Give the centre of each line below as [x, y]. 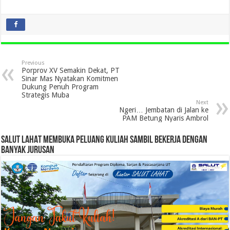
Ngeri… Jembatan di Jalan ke [164, 110]
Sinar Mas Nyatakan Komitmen [70, 78]
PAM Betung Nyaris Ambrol [165, 118]
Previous [33, 63]
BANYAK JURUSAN [28, 150]
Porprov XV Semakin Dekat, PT [71, 70]
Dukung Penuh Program [60, 87]
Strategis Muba [46, 95]
